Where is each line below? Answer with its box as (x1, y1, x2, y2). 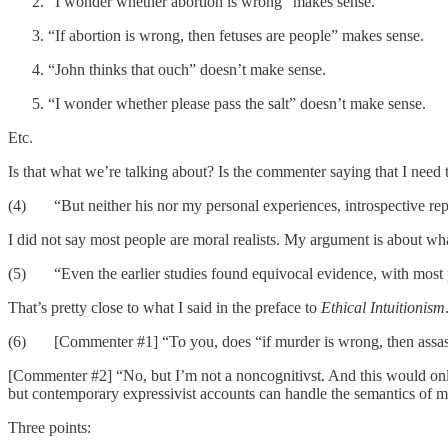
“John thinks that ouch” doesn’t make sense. (48, 60, 326, 78)
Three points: (8, 418, 91, 436)
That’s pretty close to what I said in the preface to (8, 298, 321, 316)
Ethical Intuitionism (321, 298, 445, 316)
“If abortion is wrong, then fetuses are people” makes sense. (48, 26, 424, 44)
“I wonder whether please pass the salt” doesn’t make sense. (48, 94, 426, 112)
